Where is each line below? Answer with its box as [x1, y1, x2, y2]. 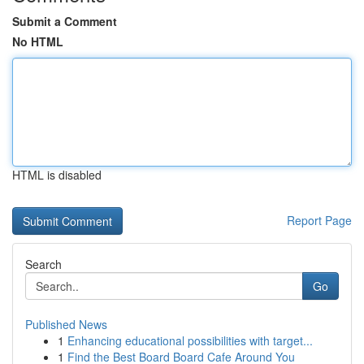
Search [25, 256, 62, 272]
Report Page [287, 212, 352, 228]
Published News [25, 316, 107, 332]
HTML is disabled [12, 167, 102, 183]
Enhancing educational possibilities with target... [67, 332, 313, 349]
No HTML [12, 33, 63, 50]
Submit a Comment [12, 13, 117, 29]
